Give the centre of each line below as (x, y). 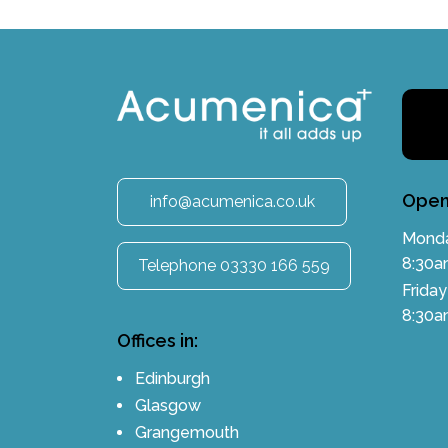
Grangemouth (187, 433)
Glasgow (168, 406)
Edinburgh (172, 379)
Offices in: (157, 341)
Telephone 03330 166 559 (234, 266)
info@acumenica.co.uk (232, 202)
